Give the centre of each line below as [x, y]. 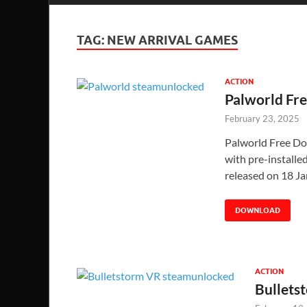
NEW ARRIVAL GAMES [172, 40]
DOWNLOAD [258, 210]
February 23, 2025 [262, 118]
